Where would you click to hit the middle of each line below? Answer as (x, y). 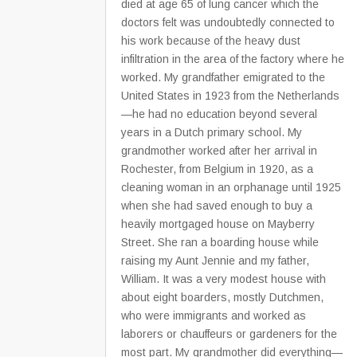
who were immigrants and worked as (214, 316)
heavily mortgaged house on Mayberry (218, 224)
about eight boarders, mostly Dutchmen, (222, 298)
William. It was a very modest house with (224, 279)
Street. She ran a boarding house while (220, 243)
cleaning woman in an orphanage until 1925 (231, 188)
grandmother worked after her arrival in (219, 151)
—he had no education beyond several (219, 114)
